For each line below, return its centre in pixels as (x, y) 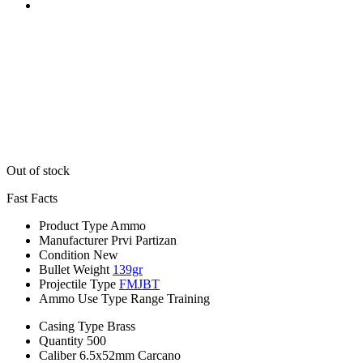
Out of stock (38, 170)
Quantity (61, 340)
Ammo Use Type (83, 298)
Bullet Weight (74, 269)
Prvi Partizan (144, 240)
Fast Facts (32, 198)
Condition (64, 254)
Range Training (170, 298)
